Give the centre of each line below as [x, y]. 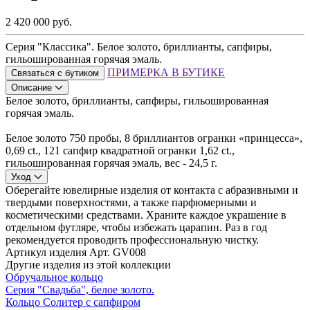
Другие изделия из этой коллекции [88, 265]
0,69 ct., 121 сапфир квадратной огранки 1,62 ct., [120, 151]
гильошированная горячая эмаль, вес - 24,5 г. [111, 163]
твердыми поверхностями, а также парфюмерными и [131, 203]
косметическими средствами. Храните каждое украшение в [146, 215]
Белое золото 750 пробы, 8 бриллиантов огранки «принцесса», [154, 138]
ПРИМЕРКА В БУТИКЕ [166, 73]
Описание [31, 88]
